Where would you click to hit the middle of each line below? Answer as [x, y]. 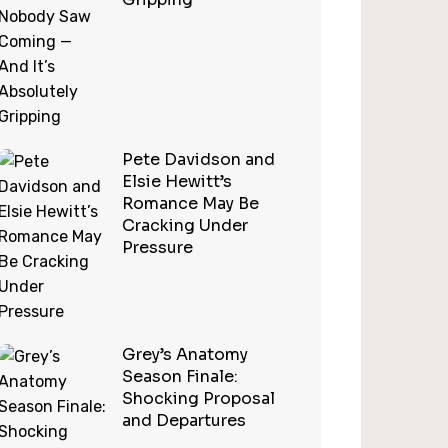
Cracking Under [184, 225]
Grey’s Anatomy [184, 354]
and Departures [183, 420]
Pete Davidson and [198, 159]
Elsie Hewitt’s [176, 181]
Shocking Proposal [198, 398]
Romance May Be [190, 203]
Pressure [157, 247]
